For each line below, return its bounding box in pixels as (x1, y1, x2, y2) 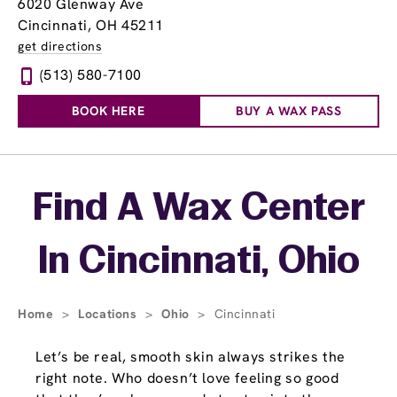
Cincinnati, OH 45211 (18, 16, 164, 35)
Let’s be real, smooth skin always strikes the (35, 347, 346, 366)
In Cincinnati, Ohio (37, 245, 360, 280)
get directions (18, 38, 103, 54)
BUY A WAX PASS (236, 103, 342, 119)
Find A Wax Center (32, 192, 365, 227)
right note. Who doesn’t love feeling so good (35, 369, 339, 387)
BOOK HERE (71, 103, 145, 119)
